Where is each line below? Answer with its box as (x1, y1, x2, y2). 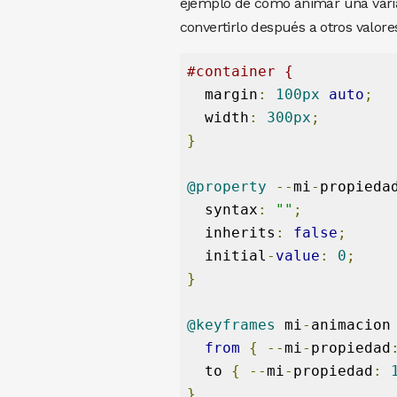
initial (186, 246, 267, 264)
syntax (186, 200, 258, 218)
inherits (186, 223, 276, 241)
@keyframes (186, 315, 276, 333)
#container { (186, 62, 293, 80)
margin (186, 85, 258, 103)
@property (186, 177, 267, 195)
